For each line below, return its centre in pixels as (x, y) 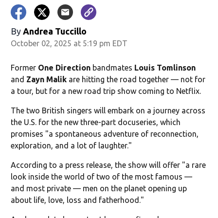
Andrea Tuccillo (55, 31)
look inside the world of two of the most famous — (102, 176)
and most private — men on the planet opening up (99, 188)
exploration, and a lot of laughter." (72, 145)
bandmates (113, 67)
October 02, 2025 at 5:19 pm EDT (69, 43)
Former (25, 67)
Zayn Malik (47, 79)
